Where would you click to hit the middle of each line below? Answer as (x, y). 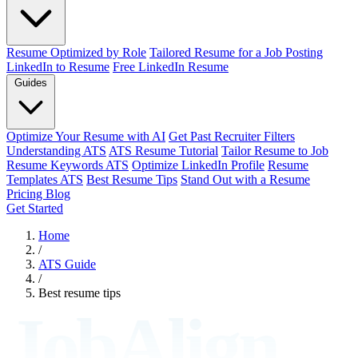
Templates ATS (45, 179)
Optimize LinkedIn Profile (198, 165)
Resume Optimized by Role (76, 52)
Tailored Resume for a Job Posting (236, 52)
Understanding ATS (56, 151)
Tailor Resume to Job (275, 151)
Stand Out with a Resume (245, 179)
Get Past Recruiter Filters (232, 136)
